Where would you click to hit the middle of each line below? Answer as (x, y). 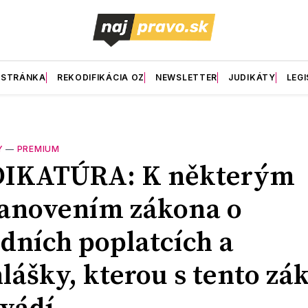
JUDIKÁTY (252, 77)
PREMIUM (38, 148)
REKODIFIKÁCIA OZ (101, 77)
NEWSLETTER (187, 77)
